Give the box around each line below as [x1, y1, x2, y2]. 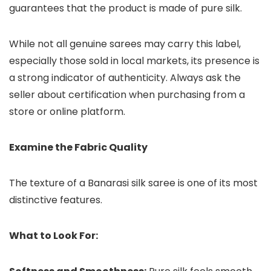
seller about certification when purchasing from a [9, 88, 245, 102]
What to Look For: [9, 229, 98, 243]
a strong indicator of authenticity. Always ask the [9, 71, 241, 85]
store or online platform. [9, 105, 125, 119]
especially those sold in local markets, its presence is [9, 54, 260, 68]
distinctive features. [9, 193, 102, 207]
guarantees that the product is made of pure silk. [9, 1, 242, 16]
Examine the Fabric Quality [9, 140, 148, 155]
